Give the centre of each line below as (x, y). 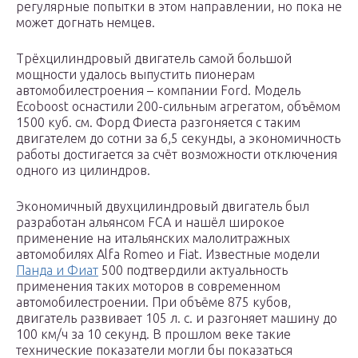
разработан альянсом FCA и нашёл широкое (150, 223)
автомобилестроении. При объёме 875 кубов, (153, 302)
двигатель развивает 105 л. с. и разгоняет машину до (177, 318)
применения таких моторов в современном (148, 286)
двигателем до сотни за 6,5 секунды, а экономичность (178, 139)
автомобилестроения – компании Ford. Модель (158, 91)
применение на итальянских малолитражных (153, 239)
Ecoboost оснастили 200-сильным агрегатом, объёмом (178, 107)
